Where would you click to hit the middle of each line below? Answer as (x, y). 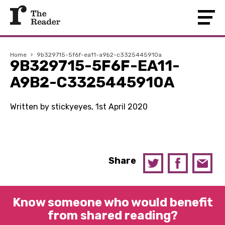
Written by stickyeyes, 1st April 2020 (79, 107)
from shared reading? (113, 215)
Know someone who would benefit (113, 202)
